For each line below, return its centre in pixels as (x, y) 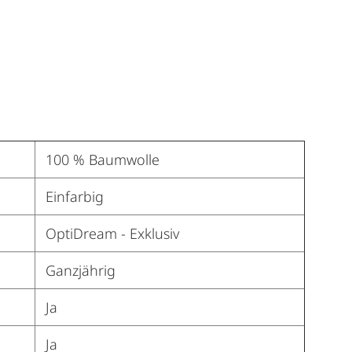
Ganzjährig (80, 271)
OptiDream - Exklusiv (112, 234)
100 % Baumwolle (102, 160)
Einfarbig (74, 197)
